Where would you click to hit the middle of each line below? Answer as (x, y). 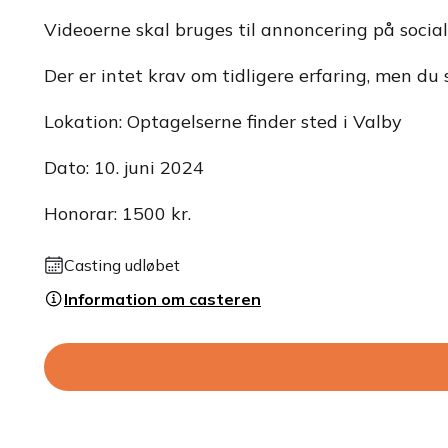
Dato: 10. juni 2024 (124, 167)
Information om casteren (162, 299)
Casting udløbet (122, 265)
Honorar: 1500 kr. (117, 213)
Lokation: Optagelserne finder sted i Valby (223, 121)
